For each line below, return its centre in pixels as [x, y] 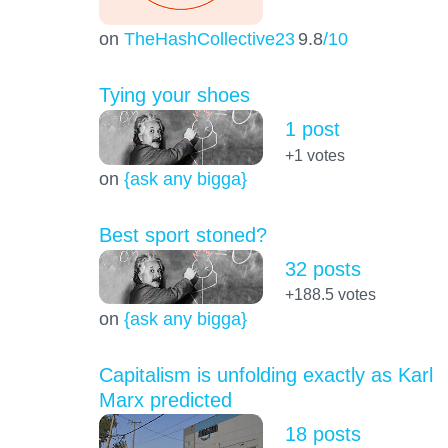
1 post [312, 129]
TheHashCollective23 [209, 39]
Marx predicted [165, 399]
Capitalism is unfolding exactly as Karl [265, 374]
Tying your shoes [174, 95]
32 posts [322, 269]
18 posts [322, 433]
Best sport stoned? [182, 235]
